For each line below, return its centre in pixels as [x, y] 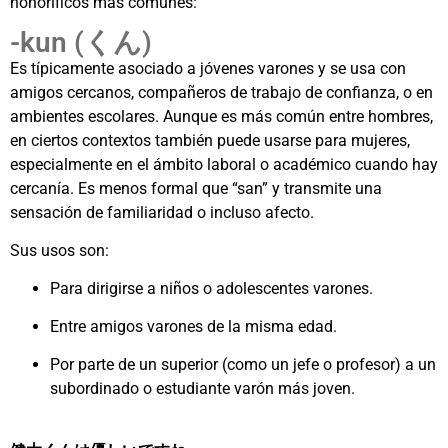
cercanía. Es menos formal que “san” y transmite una [196, 189]
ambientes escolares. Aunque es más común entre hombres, [221, 117]
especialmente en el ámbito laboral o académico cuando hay [224, 165]
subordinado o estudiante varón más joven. [202, 389]
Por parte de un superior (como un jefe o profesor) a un [243, 365]
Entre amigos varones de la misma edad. [193, 327]
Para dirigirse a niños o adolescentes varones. [211, 289]
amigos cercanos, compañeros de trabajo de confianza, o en [221, 93]
